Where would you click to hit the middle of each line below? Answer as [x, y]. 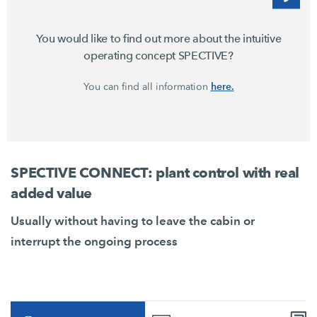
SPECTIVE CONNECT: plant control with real [155, 173]
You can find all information [147, 87]
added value [52, 194]
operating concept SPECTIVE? [158, 56]
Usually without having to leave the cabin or [133, 221]
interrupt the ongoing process [94, 242]
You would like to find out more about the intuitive [158, 39]
